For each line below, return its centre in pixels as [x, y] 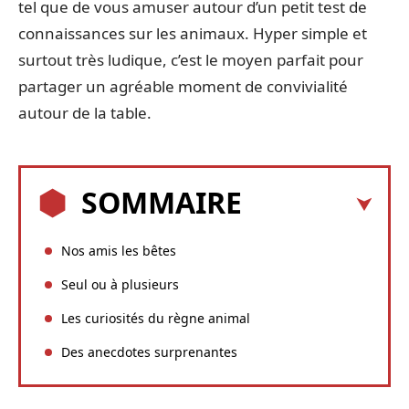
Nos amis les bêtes [119, 250]
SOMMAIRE [162, 202]
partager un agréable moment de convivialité [183, 86]
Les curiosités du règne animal [156, 318]
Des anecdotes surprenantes [149, 351]
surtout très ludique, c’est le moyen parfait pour [191, 60]
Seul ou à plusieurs [120, 284]
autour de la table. [85, 113]
